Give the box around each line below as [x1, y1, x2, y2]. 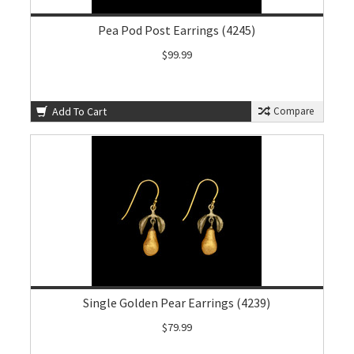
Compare [270, 104, 314, 118]
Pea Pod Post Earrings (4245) [98, 22, 256, 38]
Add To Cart [50, 104, 107, 119]
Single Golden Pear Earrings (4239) [83, 295, 271, 311]
